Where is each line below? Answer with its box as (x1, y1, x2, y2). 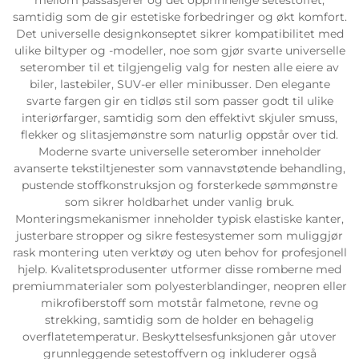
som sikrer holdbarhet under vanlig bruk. (65, 194, 294, 209)
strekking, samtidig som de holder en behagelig (45, 312, 314, 327)
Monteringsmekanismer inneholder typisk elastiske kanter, (15, 211, 344, 226)
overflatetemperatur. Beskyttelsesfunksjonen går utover (22, 329, 337, 344)
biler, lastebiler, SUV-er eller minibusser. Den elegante (29, 76, 330, 91)
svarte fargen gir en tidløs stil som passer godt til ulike (26, 93, 333, 108)
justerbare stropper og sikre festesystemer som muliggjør (16, 228, 343, 243)
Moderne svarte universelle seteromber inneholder (38, 143, 321, 159)
